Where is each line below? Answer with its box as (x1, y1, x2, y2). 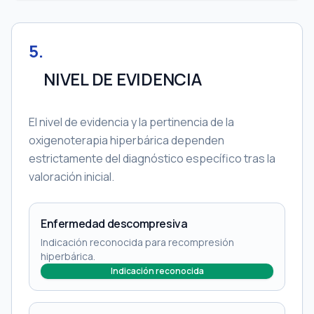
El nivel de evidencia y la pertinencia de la (29, 114, 234, 130)
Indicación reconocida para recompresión (41, 235, 234, 249)
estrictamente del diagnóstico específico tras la (29, 151, 275, 166)
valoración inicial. (29, 169, 114, 184)
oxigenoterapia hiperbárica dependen (29, 132, 224, 148)
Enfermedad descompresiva (41, 216, 188, 231)
